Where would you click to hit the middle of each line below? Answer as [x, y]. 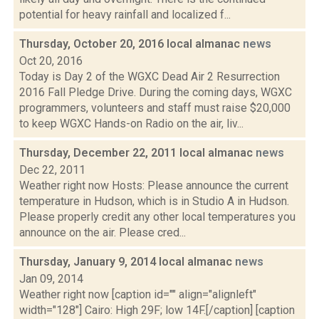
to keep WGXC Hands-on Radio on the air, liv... [131, 124]
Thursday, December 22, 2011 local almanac [137, 153]
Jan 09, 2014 [51, 279]
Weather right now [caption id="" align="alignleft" [138, 294]
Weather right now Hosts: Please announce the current [154, 185]
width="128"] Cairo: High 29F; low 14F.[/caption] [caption [157, 310]
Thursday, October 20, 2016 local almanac [131, 44]
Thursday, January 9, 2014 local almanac [127, 262]
